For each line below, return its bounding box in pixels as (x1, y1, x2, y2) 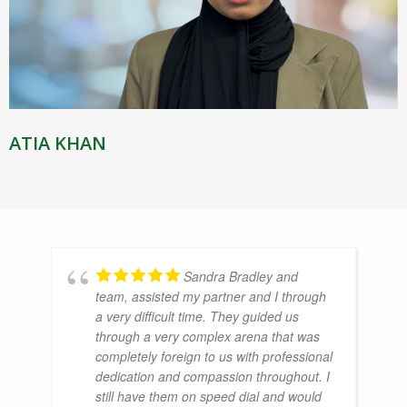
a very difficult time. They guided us (95, 306, 299, 325)
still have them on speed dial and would (95, 386, 322, 405)
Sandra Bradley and (184, 266, 298, 285)
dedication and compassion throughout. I (95, 366, 330, 385)
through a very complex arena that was (95, 326, 320, 345)
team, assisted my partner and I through (95, 286, 326, 305)
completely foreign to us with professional (95, 346, 333, 365)
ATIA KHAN (9, 130, 106, 155)
